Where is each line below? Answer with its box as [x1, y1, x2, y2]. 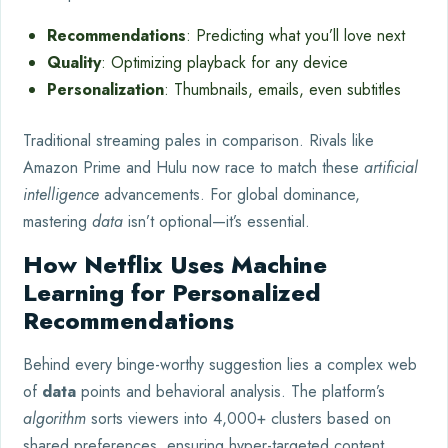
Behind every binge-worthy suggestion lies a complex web [23, 352, 417, 376]
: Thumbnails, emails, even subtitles [164, 77, 401, 101]
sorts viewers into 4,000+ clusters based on [86, 406, 391, 430]
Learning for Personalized [23, 274, 321, 310]
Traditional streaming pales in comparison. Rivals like [23, 128, 374, 152]
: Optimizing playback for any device [101, 50, 348, 74]
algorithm [23, 406, 86, 430]
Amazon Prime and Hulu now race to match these [23, 155, 364, 179]
